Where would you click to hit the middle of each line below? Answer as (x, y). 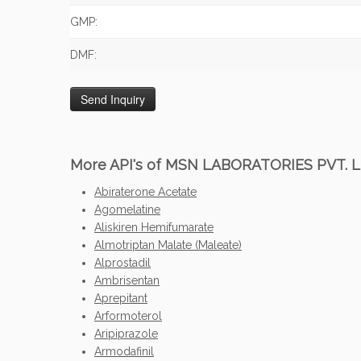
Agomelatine (127, 210)
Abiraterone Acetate (145, 192)
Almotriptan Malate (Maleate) (168, 245)
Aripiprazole (126, 334)
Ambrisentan (127, 280)
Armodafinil (124, 351)
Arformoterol (128, 316)
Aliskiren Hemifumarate (154, 227)
